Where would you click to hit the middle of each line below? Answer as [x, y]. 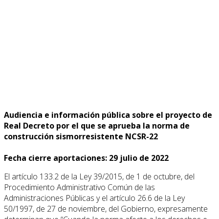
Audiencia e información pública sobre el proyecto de [108, 115]
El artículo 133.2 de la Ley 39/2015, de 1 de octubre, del [99, 176]
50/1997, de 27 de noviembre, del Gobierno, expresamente [106, 208]
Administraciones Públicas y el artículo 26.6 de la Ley [94, 198]
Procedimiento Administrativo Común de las [79, 187]
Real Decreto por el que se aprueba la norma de [97, 125]
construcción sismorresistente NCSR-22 [81, 136]
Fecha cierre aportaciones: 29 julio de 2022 [86, 158]
